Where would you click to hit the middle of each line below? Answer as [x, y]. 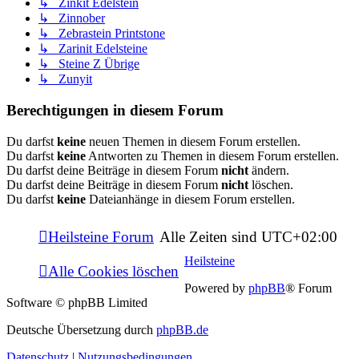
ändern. [269, 170]
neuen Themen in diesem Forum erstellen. [193, 141]
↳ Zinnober [72, 18]
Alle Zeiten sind [210, 236]
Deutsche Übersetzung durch [81, 329]
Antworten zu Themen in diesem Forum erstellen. [212, 155]
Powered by [216, 288]
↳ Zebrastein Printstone [102, 34]
